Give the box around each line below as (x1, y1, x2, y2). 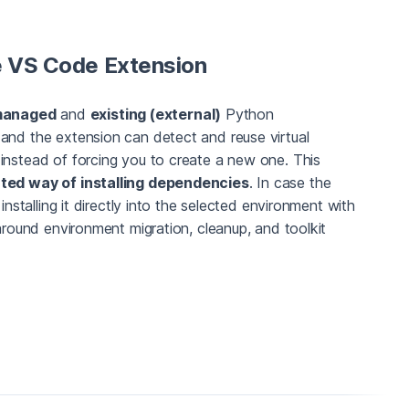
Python (221, 105, 274, 124)
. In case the (248, 173, 331, 193)
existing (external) (89, 105, 222, 124)
